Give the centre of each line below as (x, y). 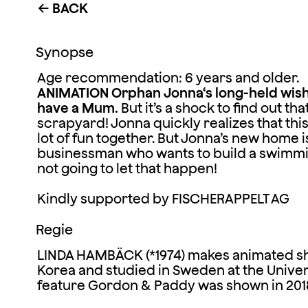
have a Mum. (77, 108)
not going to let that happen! (127, 168)
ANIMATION (73, 92)
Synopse (65, 52)
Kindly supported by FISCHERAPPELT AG (163, 198)
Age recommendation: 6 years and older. (168, 77)
